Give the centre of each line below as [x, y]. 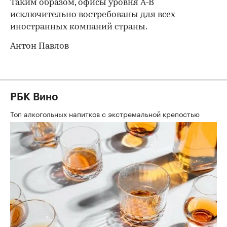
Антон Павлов [40, 47]
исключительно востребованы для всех [93, 15]
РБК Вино [34, 98]
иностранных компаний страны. [79, 27]
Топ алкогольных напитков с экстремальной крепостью [106, 114]
